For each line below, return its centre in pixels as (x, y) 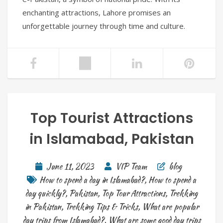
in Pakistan (43, 207)
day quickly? (45, 194)
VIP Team (131, 167)
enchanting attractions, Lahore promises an (97, 13)
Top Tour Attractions (133, 194)
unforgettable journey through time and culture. (104, 26)
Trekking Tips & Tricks (101, 207)
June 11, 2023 (70, 167)
